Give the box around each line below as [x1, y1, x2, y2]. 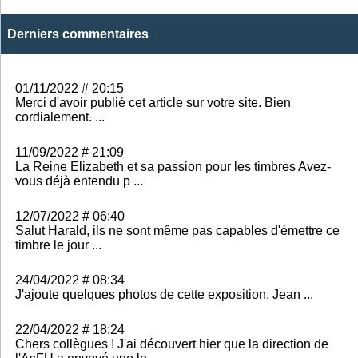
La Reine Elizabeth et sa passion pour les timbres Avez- [15, 159, 331, 173]
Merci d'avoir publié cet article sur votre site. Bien [15, 95, 291, 109]
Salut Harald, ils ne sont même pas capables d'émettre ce [15, 223, 340, 237]
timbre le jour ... [15, 237, 101, 252]
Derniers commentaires [7, 26, 149, 41]
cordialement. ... [15, 109, 105, 124]
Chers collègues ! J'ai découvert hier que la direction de [15, 336, 328, 351]
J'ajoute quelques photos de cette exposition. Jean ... [15, 287, 313, 301]
